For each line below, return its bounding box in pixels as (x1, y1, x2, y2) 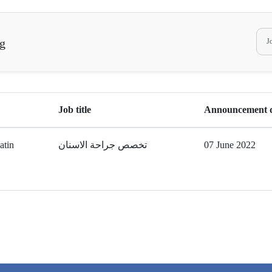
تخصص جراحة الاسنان (58, 139, 147, 150)
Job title (58, 104, 91, 115)
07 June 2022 (204, 139, 256, 150)
